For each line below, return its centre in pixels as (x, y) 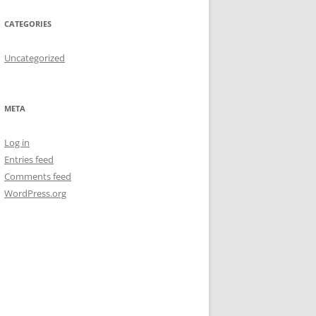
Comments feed (38, 176)
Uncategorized (35, 58)
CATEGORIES (28, 24)
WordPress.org (35, 193)
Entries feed (29, 159)
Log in (17, 142)
